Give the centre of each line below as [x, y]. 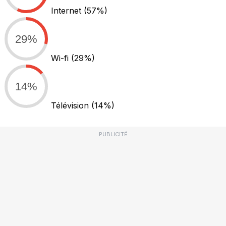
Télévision [71, 106]
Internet [67, 11]
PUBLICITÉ [113, 134]
